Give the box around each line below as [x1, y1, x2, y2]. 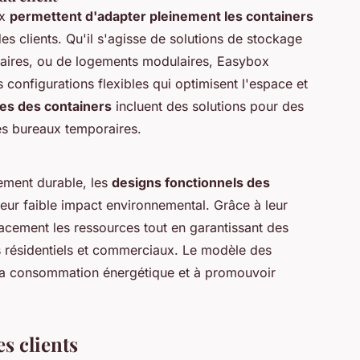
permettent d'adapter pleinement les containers [10, 8, 313, 25]
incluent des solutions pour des [112, 98, 304, 115]
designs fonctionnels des [112, 174, 270, 191]
